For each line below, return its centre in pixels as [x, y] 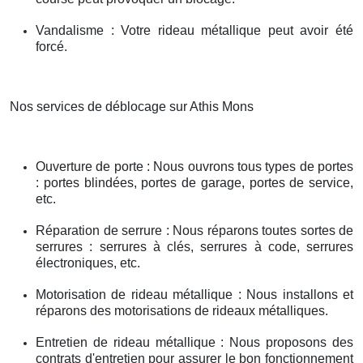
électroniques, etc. [88, 263]
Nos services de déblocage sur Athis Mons [132, 107]
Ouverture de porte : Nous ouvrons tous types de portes [194, 167]
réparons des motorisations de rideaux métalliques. [182, 311]
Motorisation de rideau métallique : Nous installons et [194, 295]
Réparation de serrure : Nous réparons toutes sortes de [194, 231]
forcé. [51, 47]
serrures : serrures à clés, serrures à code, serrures [194, 247]
